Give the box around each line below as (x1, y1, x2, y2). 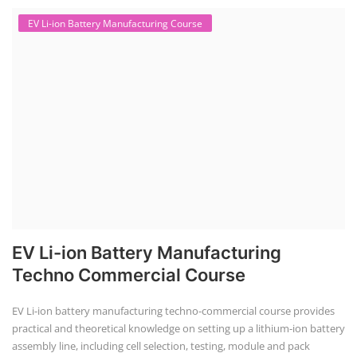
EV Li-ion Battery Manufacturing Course (28, 16, 202, 30)
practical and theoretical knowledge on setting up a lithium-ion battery (12, 321, 345, 336)
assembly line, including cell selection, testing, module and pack (12, 339, 310, 354)
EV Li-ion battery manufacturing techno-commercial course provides (12, 304, 335, 319)
